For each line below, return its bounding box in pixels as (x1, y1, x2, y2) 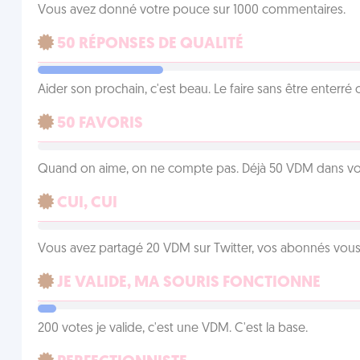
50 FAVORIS (53, 116, 143, 132)
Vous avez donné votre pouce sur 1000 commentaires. (37, 4, 346, 17)
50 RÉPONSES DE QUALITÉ (53, 36, 243, 52)
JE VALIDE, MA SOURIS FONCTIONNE (53, 275, 321, 291)
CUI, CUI (53, 195, 117, 211)
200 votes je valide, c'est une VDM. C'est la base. (37, 322, 308, 335)
